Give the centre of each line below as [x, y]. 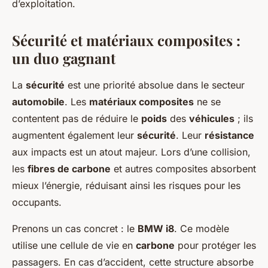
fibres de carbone [69, 169]
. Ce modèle [202, 229]
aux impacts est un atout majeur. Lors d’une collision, [131, 152]
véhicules [212, 118]
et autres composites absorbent [183, 169]
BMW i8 [156, 229]
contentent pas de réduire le [77, 118]
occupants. [37, 202]
